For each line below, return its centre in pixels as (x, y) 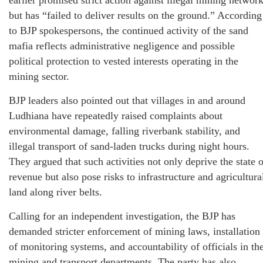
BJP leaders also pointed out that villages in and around (127, 100)
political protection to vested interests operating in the (124, 61)
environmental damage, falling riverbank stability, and (124, 131)
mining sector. (39, 76)
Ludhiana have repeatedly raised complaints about (116, 116)
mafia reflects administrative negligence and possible (122, 46)
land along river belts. (55, 192)
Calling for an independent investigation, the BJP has (122, 216)
